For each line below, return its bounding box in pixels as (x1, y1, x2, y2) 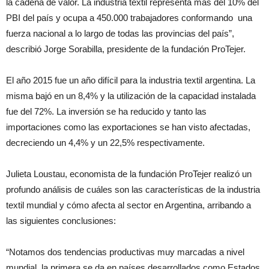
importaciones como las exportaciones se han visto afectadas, (6, 122, 250, 132)
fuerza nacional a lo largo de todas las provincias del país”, (6, 28, 237, 38)
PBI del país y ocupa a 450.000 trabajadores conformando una (6, 13, 252, 23)
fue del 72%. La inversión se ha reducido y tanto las (6, 106, 207, 116)
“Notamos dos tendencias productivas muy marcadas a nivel (6, 247, 244, 257)
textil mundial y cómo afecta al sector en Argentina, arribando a (6, 200, 251, 210)
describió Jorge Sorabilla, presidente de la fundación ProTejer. (6, 44, 246, 54)
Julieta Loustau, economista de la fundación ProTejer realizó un (6, 169, 252, 179)
